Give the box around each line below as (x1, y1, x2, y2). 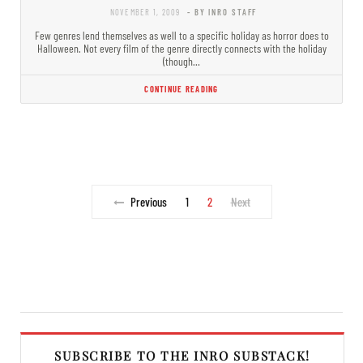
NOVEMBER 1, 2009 (109, 6, 181, 17)
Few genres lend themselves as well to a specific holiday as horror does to (34, 28, 329, 42)
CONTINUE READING (144, 83, 219, 94)
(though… (163, 53, 200, 68)
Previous (130, 194, 167, 209)
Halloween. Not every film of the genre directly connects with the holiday (36, 41, 327, 55)
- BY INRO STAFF (187, 6, 258, 17)
